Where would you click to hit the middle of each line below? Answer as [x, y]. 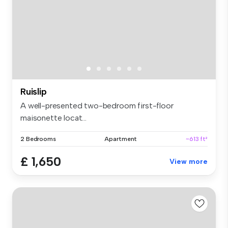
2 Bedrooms [38, 139]
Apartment [121, 139]
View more [189, 161]
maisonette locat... [53, 118]
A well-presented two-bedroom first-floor [97, 105]
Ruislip [34, 91]
